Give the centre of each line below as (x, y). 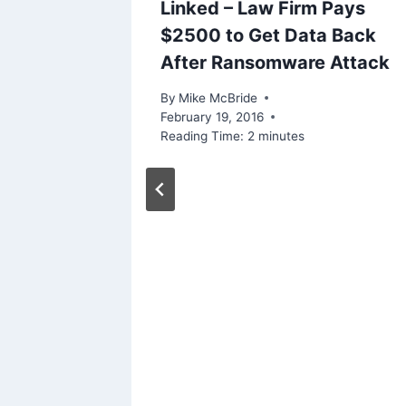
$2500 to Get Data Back (268, 36)
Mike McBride (218, 97)
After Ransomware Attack (275, 63)
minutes (281, 135)
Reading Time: (202, 135)
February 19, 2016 (212, 116)
